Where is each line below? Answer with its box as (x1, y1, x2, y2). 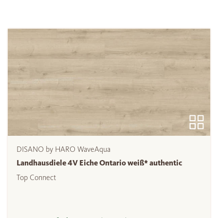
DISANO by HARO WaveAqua (17, 145, 110, 154)
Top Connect (17, 173, 56, 182)
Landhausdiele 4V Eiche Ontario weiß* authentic (17, 158, 182, 168)
